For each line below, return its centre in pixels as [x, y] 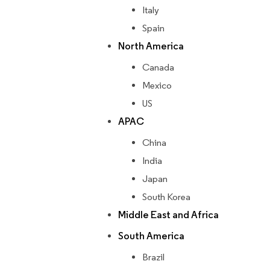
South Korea [166, 197]
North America [151, 46]
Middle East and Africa [168, 215]
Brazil [153, 257]
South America [151, 236]
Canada [158, 67]
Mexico [157, 86]
